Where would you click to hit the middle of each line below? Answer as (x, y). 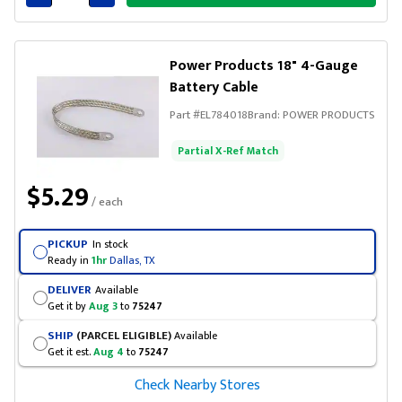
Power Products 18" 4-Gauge (264, 66)
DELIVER (69, 289)
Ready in (69, 260)
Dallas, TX (132, 260)
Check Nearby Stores (197, 385)
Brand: (265, 115)
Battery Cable (214, 87)
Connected (129, 17)
